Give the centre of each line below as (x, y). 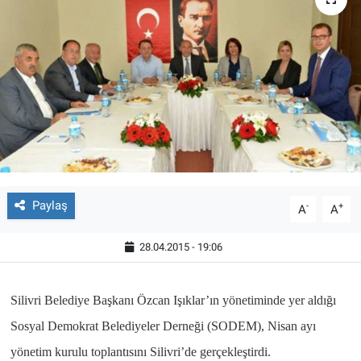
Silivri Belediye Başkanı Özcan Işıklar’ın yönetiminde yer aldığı (173, 301)
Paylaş (50, 206)
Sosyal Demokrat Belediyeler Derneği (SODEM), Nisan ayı (163, 326)
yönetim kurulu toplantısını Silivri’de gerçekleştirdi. (140, 352)
